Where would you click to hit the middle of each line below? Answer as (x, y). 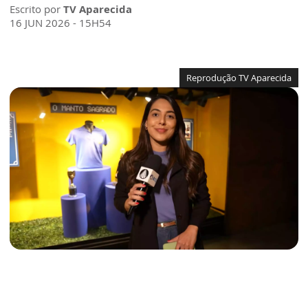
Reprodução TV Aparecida (239, 78)
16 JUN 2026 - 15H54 (60, 23)
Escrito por (36, 9)
